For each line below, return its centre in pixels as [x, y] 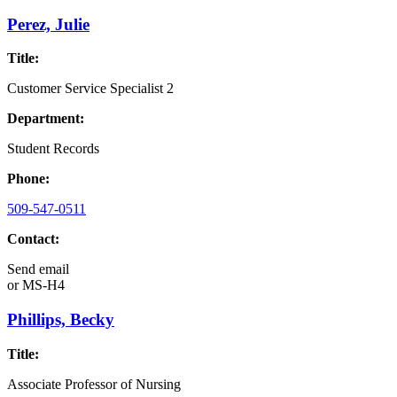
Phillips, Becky [61, 320]
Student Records [53, 149]
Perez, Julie [48, 24]
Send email [38, 269]
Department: [46, 119]
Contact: [33, 239]
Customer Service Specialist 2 [90, 89]
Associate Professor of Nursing [94, 384]
